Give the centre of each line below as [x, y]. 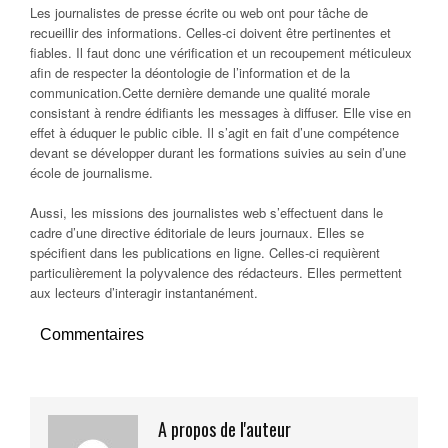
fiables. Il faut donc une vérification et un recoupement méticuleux [221, 52]
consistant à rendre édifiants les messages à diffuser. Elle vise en [220, 112]
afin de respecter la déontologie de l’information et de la [190, 72]
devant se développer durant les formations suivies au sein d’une [218, 152]
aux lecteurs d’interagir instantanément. [144, 292]
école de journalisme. [91, 172]
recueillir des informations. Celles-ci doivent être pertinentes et [210, 32]
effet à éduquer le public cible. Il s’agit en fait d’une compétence [214, 132]
